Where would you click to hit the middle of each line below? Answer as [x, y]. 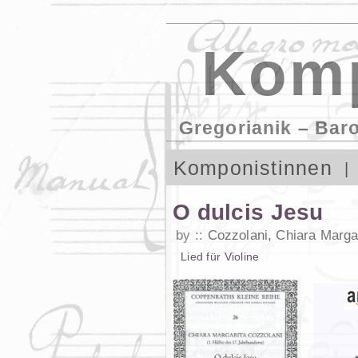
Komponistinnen [253, 168]
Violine [242, 256]
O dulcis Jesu [248, 212]
